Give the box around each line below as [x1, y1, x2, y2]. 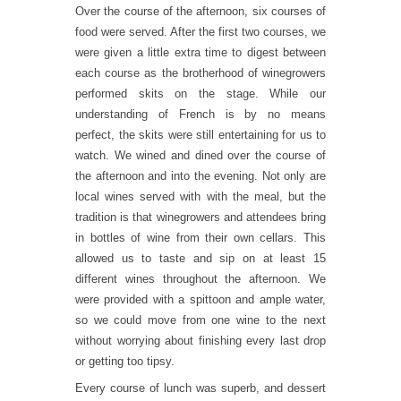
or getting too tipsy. [75, 354, 175, 368]
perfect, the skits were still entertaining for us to [75, 128, 326, 141]
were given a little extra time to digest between [75, 46, 326, 59]
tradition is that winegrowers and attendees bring [75, 210, 326, 224]
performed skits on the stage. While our [75, 87, 326, 100]
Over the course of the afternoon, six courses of [75, 4, 326, 18]
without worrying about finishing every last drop [75, 334, 326, 347]
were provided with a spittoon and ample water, [75, 293, 326, 306]
